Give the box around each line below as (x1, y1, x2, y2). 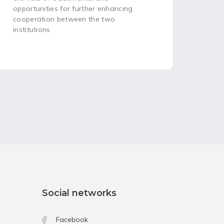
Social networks (41, 187, 116, 198)
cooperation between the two (13, 14, 115, 23)
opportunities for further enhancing (13, 4, 133, 13)
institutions (13, 25, 50, 34)
